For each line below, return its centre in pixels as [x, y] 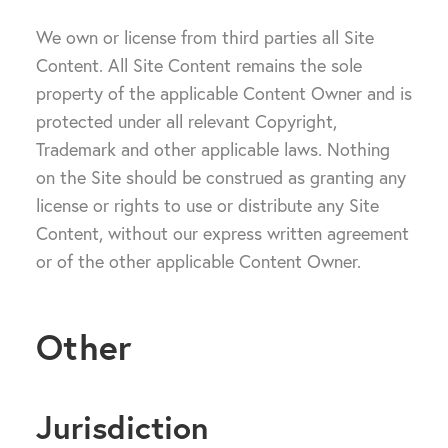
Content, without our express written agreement [222, 233]
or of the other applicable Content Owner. [198, 261]
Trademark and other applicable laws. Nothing [213, 149]
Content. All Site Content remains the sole [199, 65]
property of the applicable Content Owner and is [224, 93]
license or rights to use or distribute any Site [207, 205]
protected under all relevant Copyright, [186, 121]
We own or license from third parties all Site [205, 37]
